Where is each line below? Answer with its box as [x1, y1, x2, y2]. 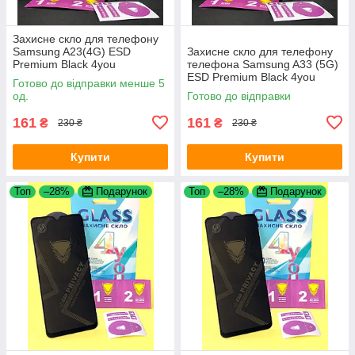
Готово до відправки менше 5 [13, 76, 165, 90]
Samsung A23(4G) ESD [13, 44, 131, 58]
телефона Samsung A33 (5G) [187, 57, 338, 71]
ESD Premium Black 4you [187, 70, 315, 83]
